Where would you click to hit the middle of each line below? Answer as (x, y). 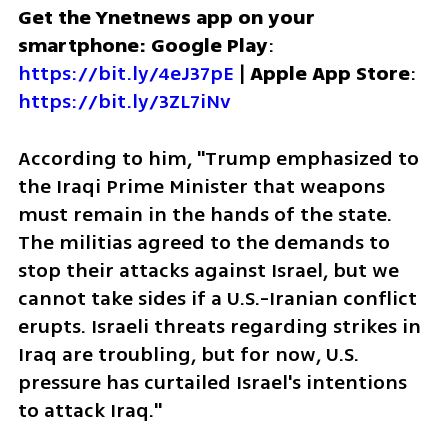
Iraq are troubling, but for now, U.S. (188, 354)
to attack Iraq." (89, 410)
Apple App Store (329, 73)
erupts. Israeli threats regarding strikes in (219, 326)
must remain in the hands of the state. (204, 214)
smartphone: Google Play (142, 45)
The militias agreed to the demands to (203, 242)
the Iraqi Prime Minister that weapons (201, 186)
